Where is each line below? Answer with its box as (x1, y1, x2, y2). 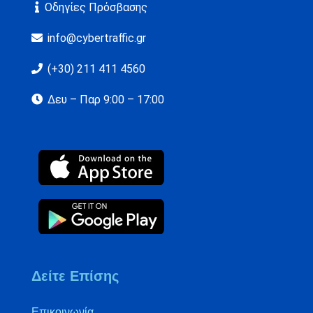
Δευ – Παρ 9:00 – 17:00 (45, 92, 164, 106)
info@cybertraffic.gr (48, 31, 146, 45)
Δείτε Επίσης (31, 268, 119, 284)
